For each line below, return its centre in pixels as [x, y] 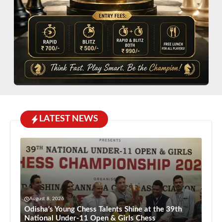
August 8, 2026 [47, 199]
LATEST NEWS [69, 119]
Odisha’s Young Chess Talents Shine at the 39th [103, 209]
